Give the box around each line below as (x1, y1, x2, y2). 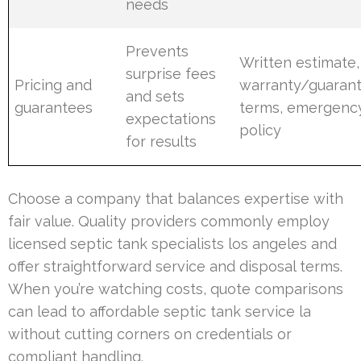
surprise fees (126, 64, 217, 82)
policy (239, 121, 282, 139)
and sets (126, 87, 185, 105)
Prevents (126, 42, 189, 60)
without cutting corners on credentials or (8, 325, 292, 342)
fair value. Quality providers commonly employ (8, 212, 330, 230)
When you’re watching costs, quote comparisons (8, 280, 343, 297)
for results (126, 132, 197, 150)
